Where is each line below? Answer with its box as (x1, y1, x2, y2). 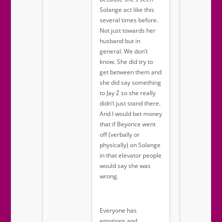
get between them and (100, 68, 162, 77)
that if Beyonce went (100, 120, 156, 129)
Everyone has (100, 206, 137, 215)
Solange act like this (100, 5, 154, 14)
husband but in (100, 37, 140, 46)
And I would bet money (100, 110, 162, 118)
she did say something (100, 78, 161, 87)
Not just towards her (100, 26, 156, 35)
